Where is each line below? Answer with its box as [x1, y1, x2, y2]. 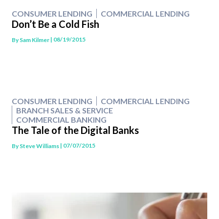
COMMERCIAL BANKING [16, 115, 107, 125]
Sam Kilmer [20, 36, 49, 44]
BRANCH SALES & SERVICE [16, 106, 113, 115]
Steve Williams [20, 142, 59, 150]
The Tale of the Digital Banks [12, 124, 139, 136]
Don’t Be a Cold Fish [12, 18, 99, 30]
